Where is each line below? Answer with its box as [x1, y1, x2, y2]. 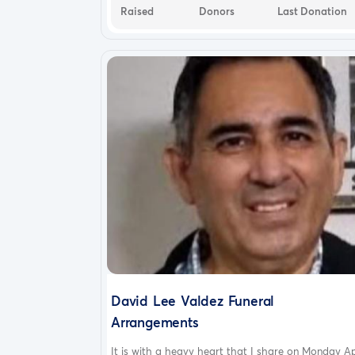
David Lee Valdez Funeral [111, 291, 275, 310]
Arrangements [111, 312, 199, 331]
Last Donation [277, 3, 347, 18]
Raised [120, 3, 154, 18]
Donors [198, 3, 235, 18]
